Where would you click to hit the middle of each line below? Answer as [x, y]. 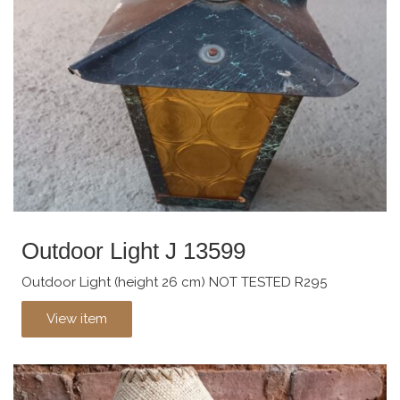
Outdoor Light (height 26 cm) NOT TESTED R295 [174, 282]
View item [77, 319]
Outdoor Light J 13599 [133, 251]
